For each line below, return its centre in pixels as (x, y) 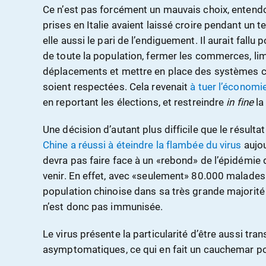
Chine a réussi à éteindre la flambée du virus (142, 145)
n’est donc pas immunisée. (103, 207)
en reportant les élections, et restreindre (135, 102)
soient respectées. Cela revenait (117, 87)
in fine (241, 102)
